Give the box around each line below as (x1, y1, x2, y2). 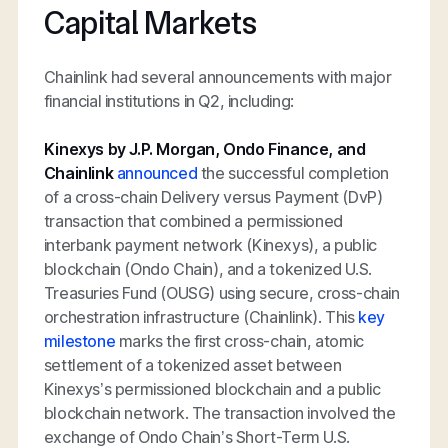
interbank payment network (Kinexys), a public (43, 234, 377, 255)
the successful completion (197, 162, 389, 183)
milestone (43, 330, 116, 351)
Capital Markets (43, 3, 259, 42)
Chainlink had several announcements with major (43, 66, 392, 87)
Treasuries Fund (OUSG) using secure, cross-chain (43, 282, 400, 303)
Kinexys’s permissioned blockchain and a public (43, 378, 381, 399)
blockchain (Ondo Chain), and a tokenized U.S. (43, 258, 372, 279)
